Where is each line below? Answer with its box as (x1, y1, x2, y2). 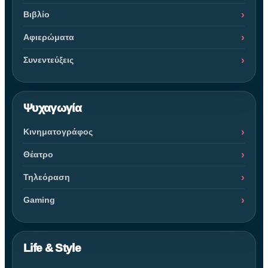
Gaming (23, 194, 55, 205)
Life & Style (23, 241, 81, 254)
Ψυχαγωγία (23, 101, 82, 114)
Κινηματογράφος (23, 126, 93, 136)
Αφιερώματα (23, 32, 74, 42)
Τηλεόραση (23, 172, 70, 182)
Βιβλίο (23, 9, 50, 19)
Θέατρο (23, 149, 53, 159)
